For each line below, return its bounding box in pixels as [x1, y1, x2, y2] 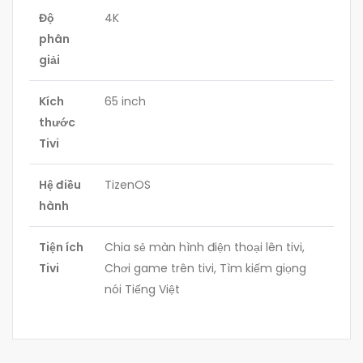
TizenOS [105, 177, 151, 194]
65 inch [105, 93, 146, 110]
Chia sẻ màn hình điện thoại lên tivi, [105, 239, 305, 256]
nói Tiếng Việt [105, 281, 180, 298]
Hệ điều [39, 177, 81, 194]
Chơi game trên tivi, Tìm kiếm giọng [105, 260, 306, 277]
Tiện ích [39, 239, 83, 256]
